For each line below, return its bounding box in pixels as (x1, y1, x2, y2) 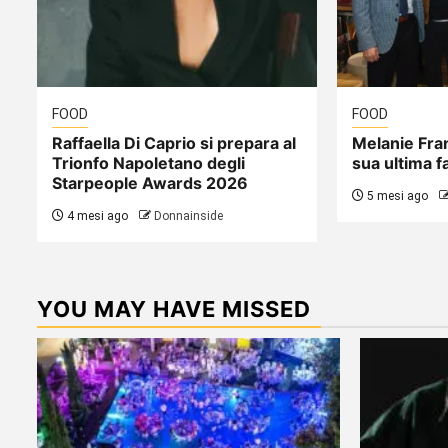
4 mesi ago (64, 208, 128, 223)
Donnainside (154, 208, 223, 223)
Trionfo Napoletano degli (52, 152, 245, 173)
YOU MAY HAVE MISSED (37, 295, 311, 322)
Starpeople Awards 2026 (52, 172, 248, 193)
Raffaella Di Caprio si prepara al (52, 132, 296, 153)
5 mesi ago (363, 188, 428, 203)
